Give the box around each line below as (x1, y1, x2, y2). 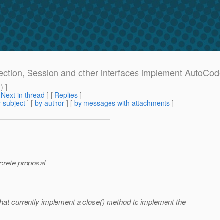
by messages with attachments (74, 98, 170, 108)
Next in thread (1, 90, 45, 100)
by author (35, 98, 64, 108)
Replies (55, 90, 78, 100)
